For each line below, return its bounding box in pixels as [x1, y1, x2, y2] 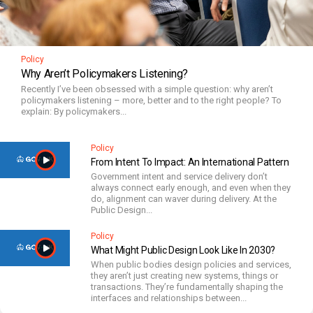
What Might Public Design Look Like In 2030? [91, 244, 275, 256]
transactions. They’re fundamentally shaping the [91, 281, 283, 292]
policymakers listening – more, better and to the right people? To [21, 94, 282, 105]
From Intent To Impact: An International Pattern [91, 156, 289, 168]
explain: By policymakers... [21, 105, 126, 117]
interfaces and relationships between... [91, 292, 247, 303]
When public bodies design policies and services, [91, 259, 291, 270]
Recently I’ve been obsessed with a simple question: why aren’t [21, 83, 273, 94]
